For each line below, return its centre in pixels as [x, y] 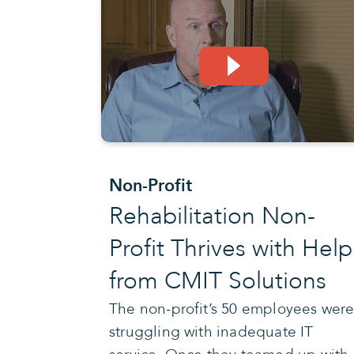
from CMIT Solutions [218, 281]
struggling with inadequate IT [211, 331]
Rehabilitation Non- [212, 216]
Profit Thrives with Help [231, 248]
